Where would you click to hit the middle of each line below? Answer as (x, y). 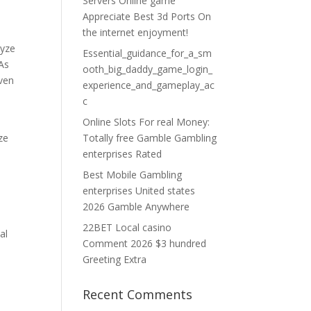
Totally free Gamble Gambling (150, 138)
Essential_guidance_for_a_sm (148, 53)
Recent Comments (138, 294)
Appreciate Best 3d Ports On (147, 16)
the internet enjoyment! (136, 32)
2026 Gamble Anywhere (136, 207)
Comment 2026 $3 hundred (145, 243)
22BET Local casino (127, 227)
